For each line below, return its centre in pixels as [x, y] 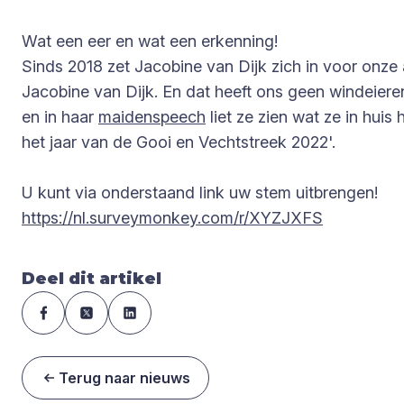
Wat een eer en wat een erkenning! [150, 41]
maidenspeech [152, 117]
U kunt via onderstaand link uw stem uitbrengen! [200, 193]
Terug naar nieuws [124, 378]
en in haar [60, 117]
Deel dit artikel [92, 279]
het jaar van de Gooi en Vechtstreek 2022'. [179, 142]
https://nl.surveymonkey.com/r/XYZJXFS [172, 218]
